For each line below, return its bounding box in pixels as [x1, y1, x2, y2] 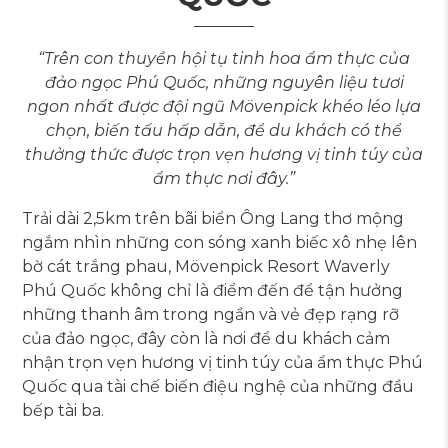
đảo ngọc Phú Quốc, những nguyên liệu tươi [44, 73, 404, 92]
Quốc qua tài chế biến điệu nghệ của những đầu [22, 377, 415, 396]
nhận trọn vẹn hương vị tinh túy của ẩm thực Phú [22, 353, 424, 372]
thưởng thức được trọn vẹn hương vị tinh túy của [25, 145, 423, 164]
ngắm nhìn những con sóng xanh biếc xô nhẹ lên [22, 233, 418, 252]
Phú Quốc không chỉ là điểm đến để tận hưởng [22, 281, 404, 300]
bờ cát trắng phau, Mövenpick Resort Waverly [22, 257, 391, 276]
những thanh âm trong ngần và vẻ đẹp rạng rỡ [22, 305, 400, 324]
